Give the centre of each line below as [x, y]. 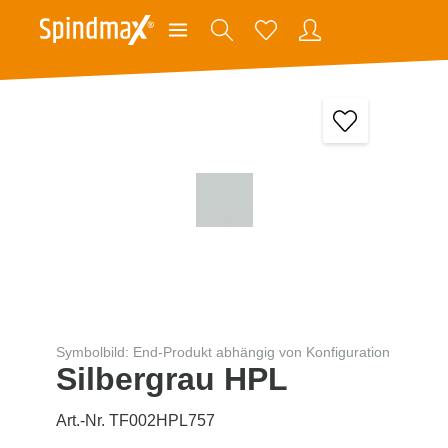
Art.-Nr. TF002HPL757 [135, 420]
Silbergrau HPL [172, 378]
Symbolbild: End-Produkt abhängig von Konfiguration [223, 351]
